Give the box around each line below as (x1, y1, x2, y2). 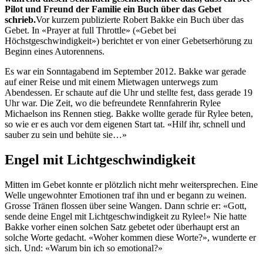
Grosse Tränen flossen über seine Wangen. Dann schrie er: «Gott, (5, 200, 247, 211)
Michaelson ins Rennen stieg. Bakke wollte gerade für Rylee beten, (5, 108, 253, 119)
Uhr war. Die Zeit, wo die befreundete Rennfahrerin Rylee (5, 97, 221, 108)
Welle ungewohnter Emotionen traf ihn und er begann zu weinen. (5, 190, 247, 200)
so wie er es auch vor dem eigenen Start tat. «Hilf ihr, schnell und (5, 119, 245, 129)
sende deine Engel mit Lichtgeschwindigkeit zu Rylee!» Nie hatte (5, 211, 247, 221)
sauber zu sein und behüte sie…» (5, 129, 127, 140)
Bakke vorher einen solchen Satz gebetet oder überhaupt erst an (5, 221, 240, 232)
